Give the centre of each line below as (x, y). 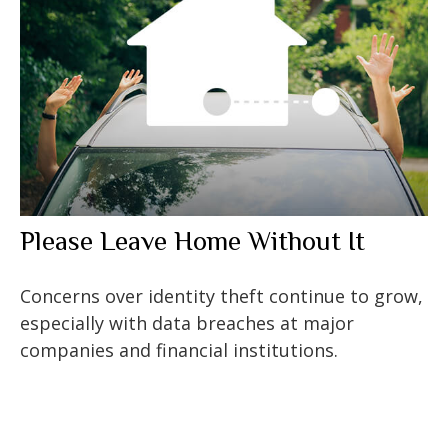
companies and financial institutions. (179, 350)
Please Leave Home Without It (192, 241)
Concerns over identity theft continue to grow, (221, 296)
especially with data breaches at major (187, 323)
